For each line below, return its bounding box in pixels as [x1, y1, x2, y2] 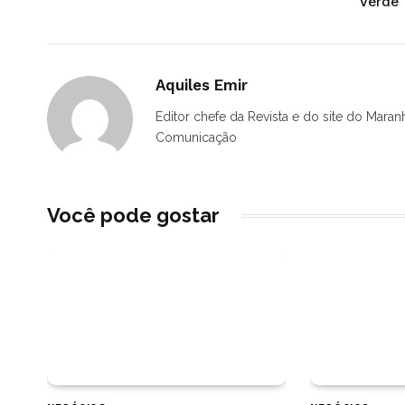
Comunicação [155, 130, 237, 146]
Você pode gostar [47, 203, 220, 228]
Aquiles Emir [155, 76, 248, 95]
